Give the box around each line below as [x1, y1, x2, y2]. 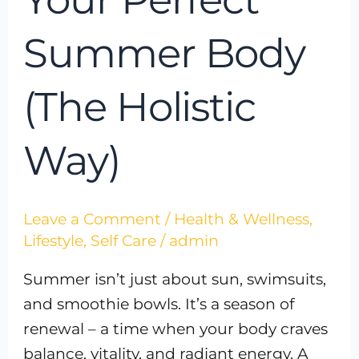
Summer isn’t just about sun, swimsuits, [23, 269, 327, 288]
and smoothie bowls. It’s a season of [23, 294, 295, 313]
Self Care [91, 231, 157, 250]
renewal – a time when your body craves [23, 319, 329, 338]
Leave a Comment [23, 209, 162, 228]
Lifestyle [23, 231, 84, 250]
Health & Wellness [174, 209, 310, 228]
